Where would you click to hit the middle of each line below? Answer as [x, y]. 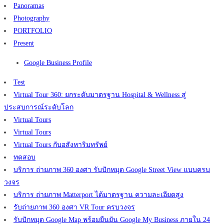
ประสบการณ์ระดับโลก [39, 107]
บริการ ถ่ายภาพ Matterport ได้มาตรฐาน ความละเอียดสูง [98, 195]
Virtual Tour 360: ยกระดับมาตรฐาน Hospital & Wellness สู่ [100, 95]
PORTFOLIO [33, 31]
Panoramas [29, 6]
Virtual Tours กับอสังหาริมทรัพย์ [60, 145]
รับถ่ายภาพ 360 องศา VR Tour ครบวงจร [74, 207]
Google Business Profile [58, 63]
